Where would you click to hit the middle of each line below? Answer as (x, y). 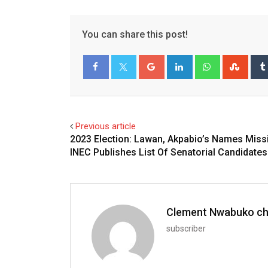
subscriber (186, 228)
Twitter (132, 90)
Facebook (109, 90)
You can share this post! (135, 34)
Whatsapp (238, 61)
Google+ (179, 61)
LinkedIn (207, 61)
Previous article (106, 126)
